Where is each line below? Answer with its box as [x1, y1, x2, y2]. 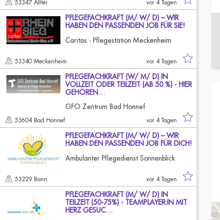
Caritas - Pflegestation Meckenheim [65, 37, 171, 44]
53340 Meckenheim [15, 58, 69, 64]
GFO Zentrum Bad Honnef [65, 103, 145, 110]
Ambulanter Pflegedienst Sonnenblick [65, 155, 175, 162]
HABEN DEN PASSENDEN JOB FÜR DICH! [65, 140, 192, 147]
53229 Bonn [15, 176, 49, 182]
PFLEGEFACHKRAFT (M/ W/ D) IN [65, 191, 168, 198]
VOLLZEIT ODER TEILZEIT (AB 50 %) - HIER [65, 81, 192, 88]
